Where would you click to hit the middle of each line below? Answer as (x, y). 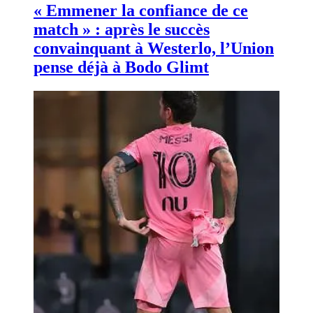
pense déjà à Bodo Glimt (121, 67)
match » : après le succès (122, 29)
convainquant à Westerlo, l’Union (154, 48)
